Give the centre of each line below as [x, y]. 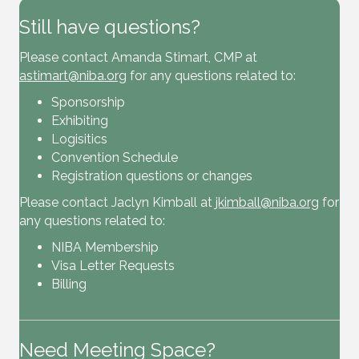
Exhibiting [80, 121]
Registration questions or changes [152, 176]
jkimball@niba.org [267, 203]
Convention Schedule [115, 158]
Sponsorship [88, 103]
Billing [69, 284]
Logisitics [79, 139]
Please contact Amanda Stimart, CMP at [138, 58]
